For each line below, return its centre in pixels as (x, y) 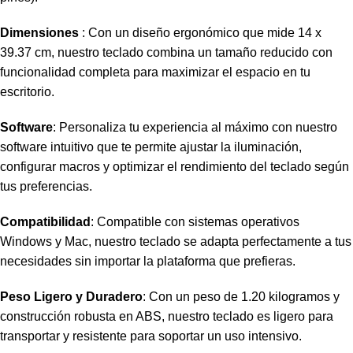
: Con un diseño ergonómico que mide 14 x (200, 33)
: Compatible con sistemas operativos (195, 222)
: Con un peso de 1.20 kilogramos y (241, 297)
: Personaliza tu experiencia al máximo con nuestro (195, 128)
